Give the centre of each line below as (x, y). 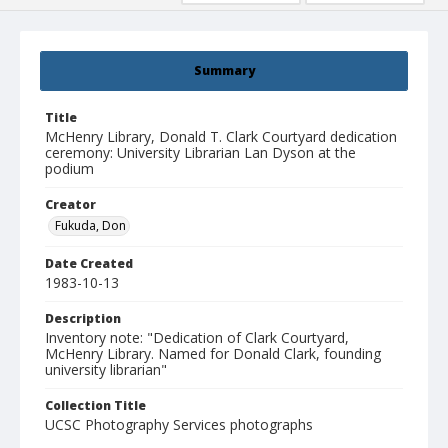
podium (69, 169)
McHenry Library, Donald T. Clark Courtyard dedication (221, 137)
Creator (70, 205)
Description (83, 319)
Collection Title (95, 406)
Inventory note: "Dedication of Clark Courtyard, (197, 338)
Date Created (89, 264)
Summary (224, 71)
